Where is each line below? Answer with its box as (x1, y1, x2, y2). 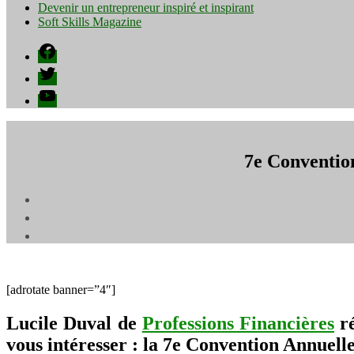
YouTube (37, 85, 83, 99)
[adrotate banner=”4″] (6, 282, 115, 296)
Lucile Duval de (6, 312, 142, 333)
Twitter (37, 63, 73, 77)
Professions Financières (141, 312, 334, 333)
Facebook (37, 41, 86, 55)
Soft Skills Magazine (38, 15, 141, 28)
